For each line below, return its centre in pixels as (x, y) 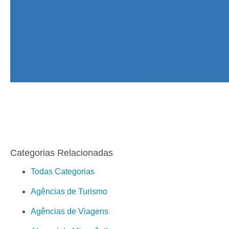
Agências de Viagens (70, 211)
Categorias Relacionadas (62, 153)
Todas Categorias (63, 171)
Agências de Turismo (69, 191)
